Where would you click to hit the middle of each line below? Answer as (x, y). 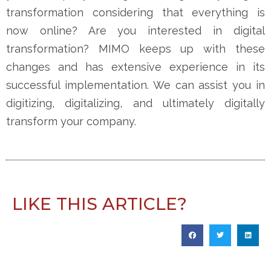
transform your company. (71, 121)
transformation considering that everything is (135, 12)
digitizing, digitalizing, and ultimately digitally (135, 103)
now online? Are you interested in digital (135, 30)
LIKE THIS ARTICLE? (100, 204)
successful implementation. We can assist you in (135, 85)
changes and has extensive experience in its (135, 67)
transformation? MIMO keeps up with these (135, 48)
